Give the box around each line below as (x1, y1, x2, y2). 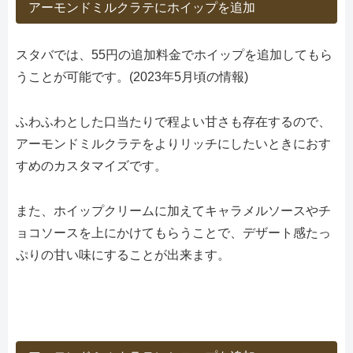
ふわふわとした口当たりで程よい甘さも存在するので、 (16, 115, 331, 129)
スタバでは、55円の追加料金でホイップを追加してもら (16, 48, 333, 62)
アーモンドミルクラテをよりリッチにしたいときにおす (16, 137, 331, 151)
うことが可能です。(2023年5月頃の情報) (16, 70, 248, 84)
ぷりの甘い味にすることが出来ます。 (16, 247, 230, 262)
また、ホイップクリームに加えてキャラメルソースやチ (16, 203, 331, 217)
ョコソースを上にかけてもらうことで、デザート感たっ (16, 225, 331, 240)
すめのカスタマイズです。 (16, 159, 167, 173)
